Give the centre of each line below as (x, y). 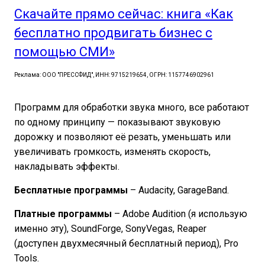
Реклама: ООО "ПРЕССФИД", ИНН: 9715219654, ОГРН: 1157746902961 (114, 75)
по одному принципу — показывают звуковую (117, 122)
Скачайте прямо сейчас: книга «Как (124, 14)
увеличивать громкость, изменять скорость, (112, 152)
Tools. (27, 258)
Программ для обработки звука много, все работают (132, 107)
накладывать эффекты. (67, 167)
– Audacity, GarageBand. (178, 190)
